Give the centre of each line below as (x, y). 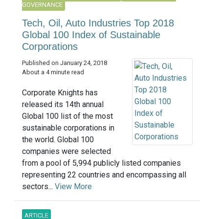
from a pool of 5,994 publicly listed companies (101, 163)
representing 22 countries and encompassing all (104, 175)
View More (73, 186)
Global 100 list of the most (67, 116)
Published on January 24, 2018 (65, 63)
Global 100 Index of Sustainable (91, 34)
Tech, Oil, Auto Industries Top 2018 (98, 23)
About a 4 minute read (53, 72)
